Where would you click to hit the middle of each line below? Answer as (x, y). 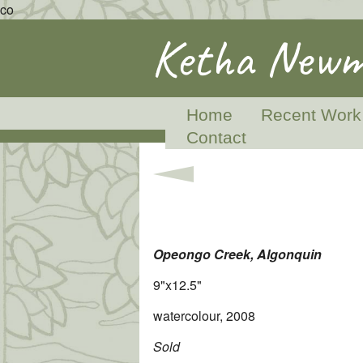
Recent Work (311, 115)
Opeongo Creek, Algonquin (237, 254)
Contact (216, 137)
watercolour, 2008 (204, 315)
